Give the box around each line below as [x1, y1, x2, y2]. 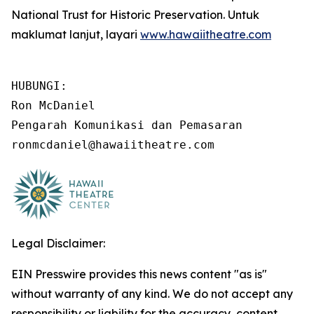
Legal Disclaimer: [11, 236, 105, 250]
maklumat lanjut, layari [11, 27, 140, 41]
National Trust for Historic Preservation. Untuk [11, 8, 259, 22]
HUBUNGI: [11, 79, 67, 93]
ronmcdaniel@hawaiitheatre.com [11, 138, 214, 151]
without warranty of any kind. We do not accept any [11, 287, 293, 301]
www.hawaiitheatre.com [140, 27, 271, 41]
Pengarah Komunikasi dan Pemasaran [11, 118, 243, 132]
